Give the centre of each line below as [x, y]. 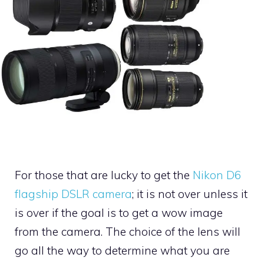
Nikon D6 [217, 175]
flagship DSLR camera [73, 194]
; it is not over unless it [190, 194]
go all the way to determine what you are [122, 250]
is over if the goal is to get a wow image [119, 212]
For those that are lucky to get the [104, 175]
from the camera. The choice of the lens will [128, 231]
